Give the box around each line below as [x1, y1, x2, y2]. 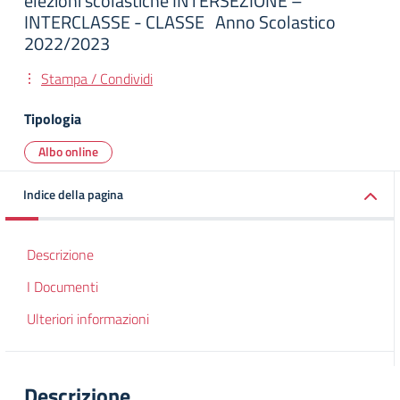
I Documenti [27, 276, 98, 297]
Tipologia [24, 108, 81, 129]
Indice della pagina [23, 185, 123, 204]
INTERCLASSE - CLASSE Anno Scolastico [24, 8, 336, 36]
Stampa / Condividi [41, 68, 153, 89]
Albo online [38, 142, 98, 161]
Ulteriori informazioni [27, 308, 149, 329]
